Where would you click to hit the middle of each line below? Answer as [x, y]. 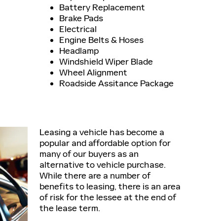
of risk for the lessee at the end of [108, 197]
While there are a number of [95, 176]
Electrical [78, 29]
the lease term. [70, 208]
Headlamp [79, 51]
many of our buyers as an [89, 154]
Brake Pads [81, 18]
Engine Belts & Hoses [101, 40]
